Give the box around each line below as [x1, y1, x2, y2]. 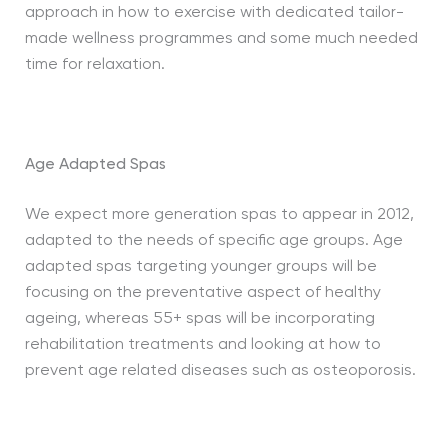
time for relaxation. [24, 57, 165, 73]
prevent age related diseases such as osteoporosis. [24, 363, 416, 379]
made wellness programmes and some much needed [24, 31, 418, 47]
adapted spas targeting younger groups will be [24, 259, 377, 275]
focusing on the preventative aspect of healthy [24, 285, 381, 301]
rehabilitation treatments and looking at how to [24, 337, 381, 353]
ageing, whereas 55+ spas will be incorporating [24, 311, 375, 327]
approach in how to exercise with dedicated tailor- [24, 5, 404, 21]
